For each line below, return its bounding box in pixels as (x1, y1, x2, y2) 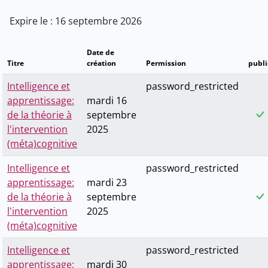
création (87, 58, 116, 69)
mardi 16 (87, 94, 127, 108)
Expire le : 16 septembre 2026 (10, 14, 142, 28)
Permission (146, 58, 186, 69)
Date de (87, 47, 114, 58)
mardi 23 (87, 176, 127, 190)
